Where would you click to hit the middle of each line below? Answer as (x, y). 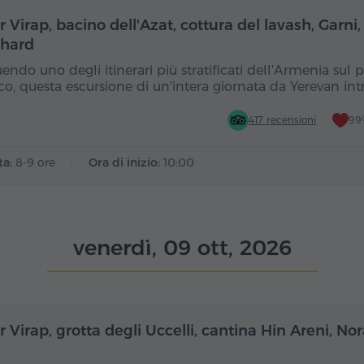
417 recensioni (282, 120)
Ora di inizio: (126, 162)
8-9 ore (35, 162)
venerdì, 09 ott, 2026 (182, 248)
